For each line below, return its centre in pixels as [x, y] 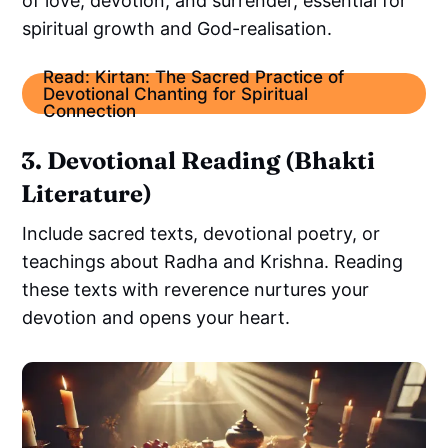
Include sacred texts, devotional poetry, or [201, 234]
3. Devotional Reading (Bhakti [198, 161]
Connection [89, 110]
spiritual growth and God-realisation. [180, 28]
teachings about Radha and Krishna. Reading [213, 262]
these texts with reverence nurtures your [196, 290]
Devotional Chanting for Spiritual [175, 93]
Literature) [87, 194]
